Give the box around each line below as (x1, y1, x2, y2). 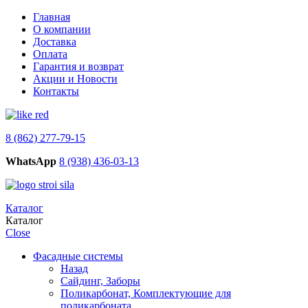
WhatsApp (5, 155, 56, 167)
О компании (33, 23, 91, 35)
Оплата (33, 48, 67, 60)
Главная (33, 11, 70, 23)
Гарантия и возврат (33, 60, 124, 72)
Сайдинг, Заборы (60, 275, 140, 287)
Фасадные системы (33, 250, 123, 262)
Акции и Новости (33, 73, 118, 85)
